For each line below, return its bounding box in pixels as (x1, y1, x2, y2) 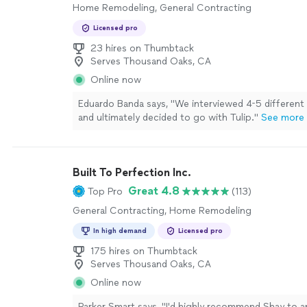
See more (261, 112, 304, 123)
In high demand (93, 226, 147, 235)
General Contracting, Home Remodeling (73, 205, 251, 217)
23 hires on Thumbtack (90, 42, 194, 54)
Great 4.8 (128, 184, 180, 197)
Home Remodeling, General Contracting (73, 2, 251, 14)
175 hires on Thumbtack (90, 245, 197, 257)
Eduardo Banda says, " (78, 98, 175, 110)
